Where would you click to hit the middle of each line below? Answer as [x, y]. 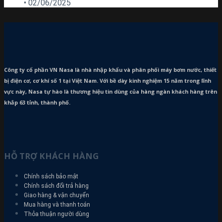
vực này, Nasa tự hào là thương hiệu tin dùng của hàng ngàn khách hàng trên [111, 92]
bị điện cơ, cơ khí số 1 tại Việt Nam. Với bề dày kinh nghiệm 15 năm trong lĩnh [108, 81]
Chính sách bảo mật [51, 176]
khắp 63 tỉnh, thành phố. [37, 103]
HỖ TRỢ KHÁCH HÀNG [51, 156]
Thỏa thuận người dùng [56, 214]
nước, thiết [202, 70]
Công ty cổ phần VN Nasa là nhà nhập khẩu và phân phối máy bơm [95, 70]
